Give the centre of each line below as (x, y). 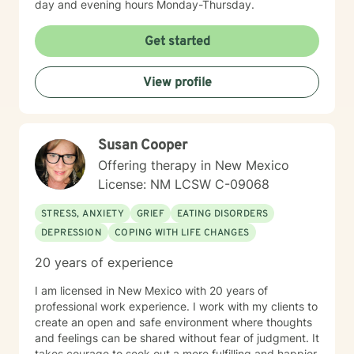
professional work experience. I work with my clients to (114, 306)
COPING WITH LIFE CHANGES (182, 233)
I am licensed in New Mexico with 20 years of (151, 290)
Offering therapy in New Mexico (194, 165)
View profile (177, 83)
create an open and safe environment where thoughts (173, 322)
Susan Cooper (143, 146)
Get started (177, 42)
